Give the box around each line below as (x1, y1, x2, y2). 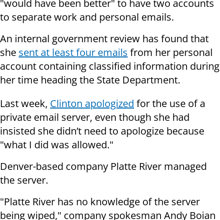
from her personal (128, 46, 213, 59)
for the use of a (134, 97, 205, 110)
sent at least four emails (19, 46, 128, 59)
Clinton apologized (50, 97, 134, 110)
